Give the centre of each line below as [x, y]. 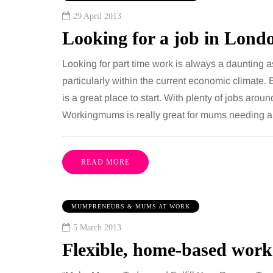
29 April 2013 [97, 16]
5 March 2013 [97, 228]
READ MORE [105, 162]
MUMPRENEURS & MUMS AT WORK [131, 207]
